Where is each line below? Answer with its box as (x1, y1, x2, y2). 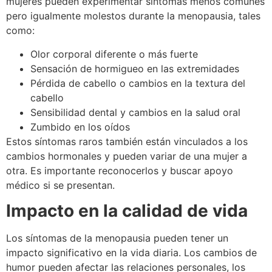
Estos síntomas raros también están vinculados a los (6, 135, 248, 148)
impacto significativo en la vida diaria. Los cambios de (6, 246, 257, 259)
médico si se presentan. (6, 178, 115, 191)
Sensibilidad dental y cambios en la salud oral (30, 106, 240, 118)
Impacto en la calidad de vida (6, 200, 248, 222)
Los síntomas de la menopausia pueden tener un (6, 232, 228, 245)
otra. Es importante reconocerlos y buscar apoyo (6, 164, 233, 177)
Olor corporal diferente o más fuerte (30, 47, 198, 60)
